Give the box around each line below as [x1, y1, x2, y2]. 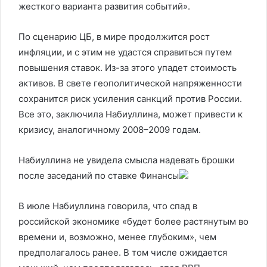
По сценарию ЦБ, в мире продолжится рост [18, 31, 210, 42]
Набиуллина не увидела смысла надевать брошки [18, 154, 235, 166]
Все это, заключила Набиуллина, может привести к [18, 108, 243, 120]
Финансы [139, 170, 179, 181]
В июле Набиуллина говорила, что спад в [18, 200, 197, 212]
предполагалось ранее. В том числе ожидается [18, 247, 227, 258]
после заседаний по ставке [18, 170, 139, 181]
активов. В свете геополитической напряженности [18, 77, 242, 89]
